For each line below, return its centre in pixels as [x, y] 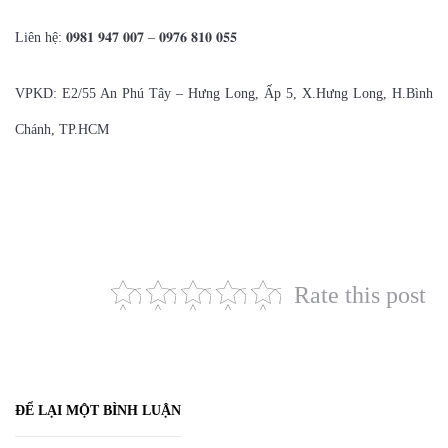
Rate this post [359, 295]
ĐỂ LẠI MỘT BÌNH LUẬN [98, 411]
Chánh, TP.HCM [62, 130]
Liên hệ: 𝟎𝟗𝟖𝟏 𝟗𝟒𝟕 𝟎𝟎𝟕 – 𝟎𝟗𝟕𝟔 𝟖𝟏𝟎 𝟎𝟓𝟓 [126, 38]
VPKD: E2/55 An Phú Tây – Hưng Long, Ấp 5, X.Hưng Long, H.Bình [224, 94]
